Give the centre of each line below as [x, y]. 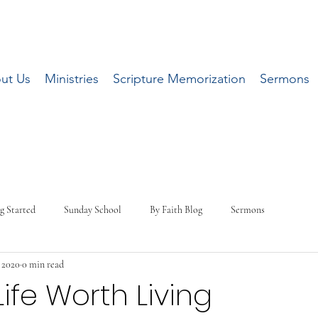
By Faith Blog [176, 209]
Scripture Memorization [179, 79]
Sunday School [93, 209]
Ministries [71, 79]
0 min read [43, 264]
